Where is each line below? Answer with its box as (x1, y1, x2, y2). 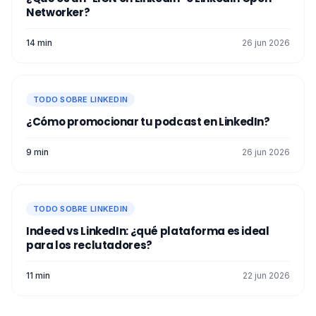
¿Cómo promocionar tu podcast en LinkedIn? (26, 114, 270, 129)
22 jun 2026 (243, 269, 290, 281)
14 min (26, 37, 52, 48)
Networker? (26, 4, 90, 20)
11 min (26, 269, 50, 281)
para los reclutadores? (26, 237, 152, 253)
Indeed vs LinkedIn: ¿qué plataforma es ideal (26, 223, 269, 238)
